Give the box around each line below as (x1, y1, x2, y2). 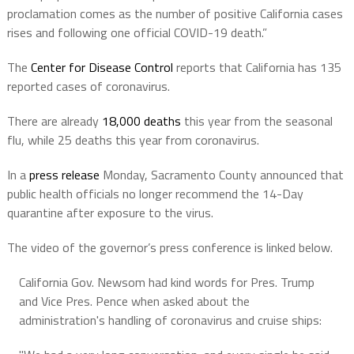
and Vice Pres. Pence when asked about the (18, 292, 250, 311)
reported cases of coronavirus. (6, 77, 170, 96)
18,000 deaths (101, 111, 181, 131)
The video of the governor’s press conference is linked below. (6, 238, 333, 258)
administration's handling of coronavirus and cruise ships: (18, 311, 322, 330)
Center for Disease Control (30, 58, 173, 77)
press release (28, 165, 100, 185)
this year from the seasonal (180, 111, 333, 131)
